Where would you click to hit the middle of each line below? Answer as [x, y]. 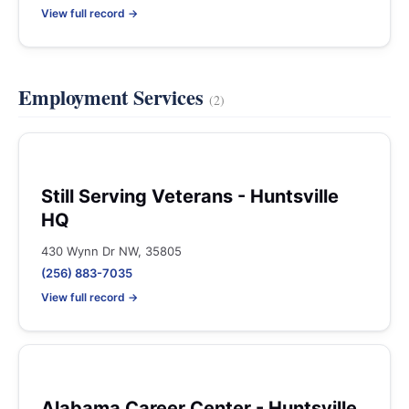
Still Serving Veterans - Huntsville [190, 196]
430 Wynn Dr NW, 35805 [111, 251]
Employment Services [114, 97]
